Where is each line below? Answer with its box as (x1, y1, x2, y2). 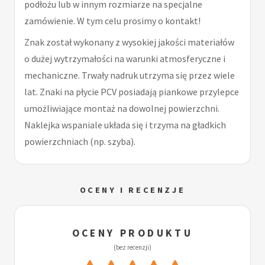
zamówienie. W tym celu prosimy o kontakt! (24, 15, 201, 27)
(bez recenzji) (114, 243, 151, 252)
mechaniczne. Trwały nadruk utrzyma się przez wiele (24, 69, 235, 82)
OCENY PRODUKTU (72, 227, 193, 240)
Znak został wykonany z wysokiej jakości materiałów (24, 36, 234, 49)
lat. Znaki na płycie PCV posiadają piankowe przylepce (24, 86, 239, 98)
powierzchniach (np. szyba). (24, 135, 135, 148)
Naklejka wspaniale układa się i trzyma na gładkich (24, 119, 226, 131)
